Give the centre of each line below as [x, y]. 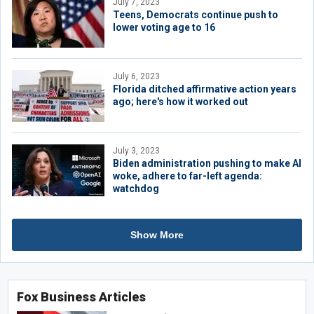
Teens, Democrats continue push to [196, 15]
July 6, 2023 [136, 76]
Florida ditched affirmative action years [205, 89]
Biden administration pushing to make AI [207, 163]
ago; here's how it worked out [180, 102]
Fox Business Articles [81, 297]
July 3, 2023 [136, 151]
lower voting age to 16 [164, 27]
